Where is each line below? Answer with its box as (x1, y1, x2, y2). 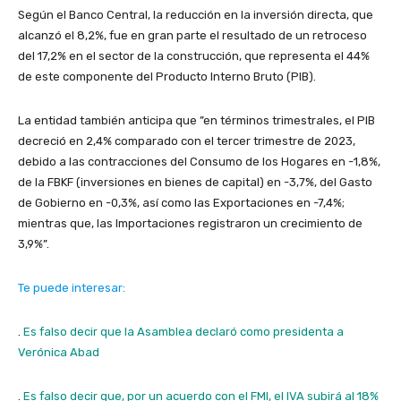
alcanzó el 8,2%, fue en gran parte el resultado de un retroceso (18, 28, 367, 42)
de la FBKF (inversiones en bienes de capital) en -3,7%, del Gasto (18, 175, 372, 189)
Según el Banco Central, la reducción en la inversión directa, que (18, 7, 373, 21)
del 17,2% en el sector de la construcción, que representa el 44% (18, 48, 370, 63)
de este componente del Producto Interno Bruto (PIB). (18, 69, 316, 83)
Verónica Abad (18, 345, 99, 359)
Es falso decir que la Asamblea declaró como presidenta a (23, 324, 344, 338)
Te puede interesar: (18, 280, 125, 294)
